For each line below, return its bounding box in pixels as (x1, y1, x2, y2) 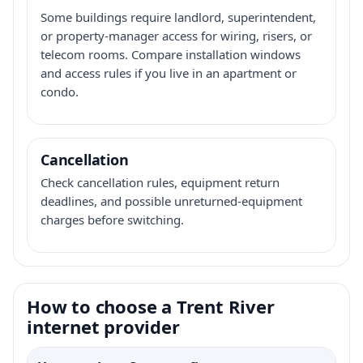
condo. (41, 83, 79, 100)
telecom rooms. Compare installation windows (41, 45, 301, 62)
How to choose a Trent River (27, 293, 275, 318)
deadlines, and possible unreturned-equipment (41, 192, 302, 209)
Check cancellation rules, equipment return (41, 173, 280, 190)
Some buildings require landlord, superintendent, (41, 8, 316, 25)
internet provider (27, 314, 180, 339)
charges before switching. (41, 211, 184, 228)
